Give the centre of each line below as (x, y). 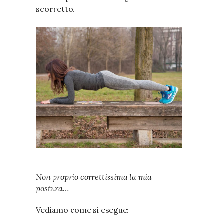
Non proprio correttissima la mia (94, 176)
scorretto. (55, 9)
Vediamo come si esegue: (82, 209)
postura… (53, 188)
